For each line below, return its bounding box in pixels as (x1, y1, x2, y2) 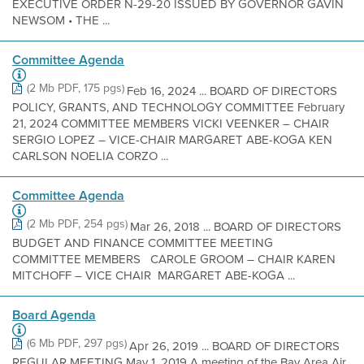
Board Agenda (12, 305, 96, 324)
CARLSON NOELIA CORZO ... (12, 147, 168, 165)
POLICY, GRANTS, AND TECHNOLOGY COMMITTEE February (12, 98, 344, 116)
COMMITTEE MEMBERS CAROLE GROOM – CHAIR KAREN (12, 250, 336, 268)
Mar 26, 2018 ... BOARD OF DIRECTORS (130, 218, 348, 236)
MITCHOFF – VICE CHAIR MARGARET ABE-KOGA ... (12, 266, 295, 284)
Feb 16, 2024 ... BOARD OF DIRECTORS (127, 82, 337, 100)
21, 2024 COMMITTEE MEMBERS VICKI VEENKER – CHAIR (12, 115, 329, 132)
